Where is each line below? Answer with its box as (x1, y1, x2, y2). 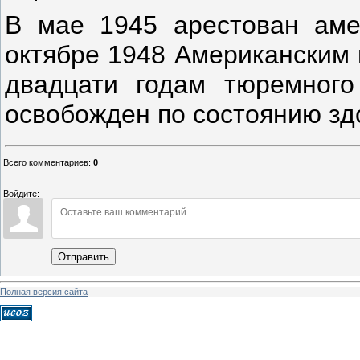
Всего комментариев (3, 157, 88, 168)
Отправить (58, 251, 109, 264)
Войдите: (3, 189, 39, 199)
